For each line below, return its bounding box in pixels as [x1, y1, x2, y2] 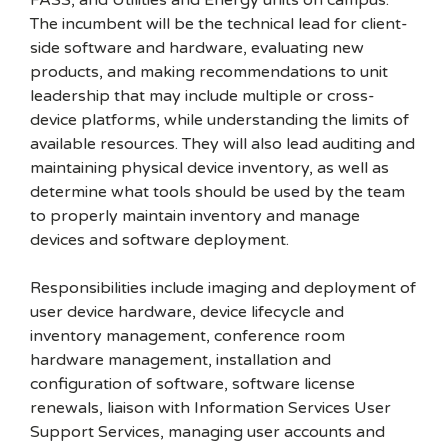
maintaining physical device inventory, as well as [30, 158, 389, 178]
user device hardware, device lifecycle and [30, 302, 344, 322]
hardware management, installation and [30, 350, 331, 370]
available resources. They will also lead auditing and [30, 134, 415, 154]
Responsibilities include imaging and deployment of [30, 278, 416, 298]
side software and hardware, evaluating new [30, 38, 364, 58]
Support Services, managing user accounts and [30, 422, 385, 442]
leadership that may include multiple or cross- [30, 86, 375, 106]
